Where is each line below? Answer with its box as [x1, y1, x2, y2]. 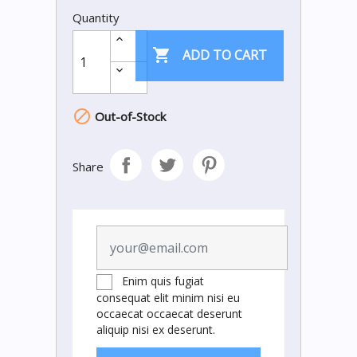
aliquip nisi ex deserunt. [96, 322, 215, 338]
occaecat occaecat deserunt [96, 306, 242, 322]
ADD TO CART [182, 46, 267, 65]
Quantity [73, 10, 120, 25]
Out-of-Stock [92, 108, 166, 125]
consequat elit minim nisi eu [96, 290, 240, 306]
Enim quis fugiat [122, 273, 204, 288]
